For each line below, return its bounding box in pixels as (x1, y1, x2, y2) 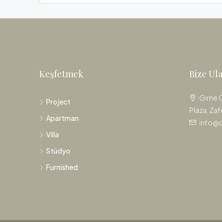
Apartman (46, 113, 79, 122)
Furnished (46, 163, 78, 171)
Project (46, 97, 70, 106)
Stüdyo (46, 146, 70, 155)
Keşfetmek (39, 68, 83, 80)
